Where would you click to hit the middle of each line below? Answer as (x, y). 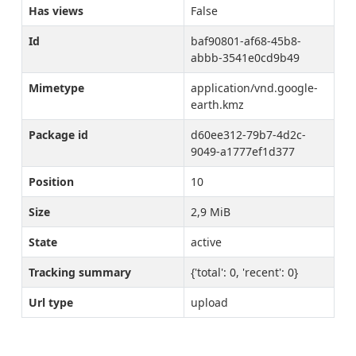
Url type (51, 302)
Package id (58, 135)
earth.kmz (217, 104)
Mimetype (56, 88)
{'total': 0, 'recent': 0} (244, 272)
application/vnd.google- (254, 88)
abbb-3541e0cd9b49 (245, 58)
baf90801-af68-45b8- (246, 41)
